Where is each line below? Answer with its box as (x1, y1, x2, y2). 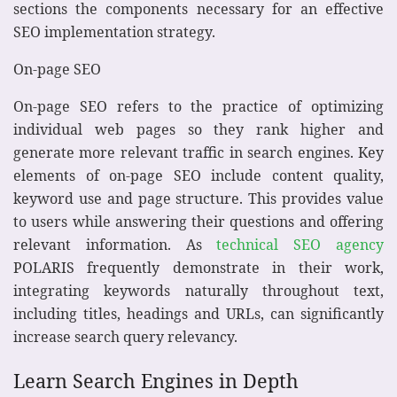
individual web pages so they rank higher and (13, 120, 384, 140)
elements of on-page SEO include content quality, (13, 166, 384, 186)
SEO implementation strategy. (13, 22, 215, 43)
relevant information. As (13, 235, 217, 255)
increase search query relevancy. (13, 327, 237, 347)
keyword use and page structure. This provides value (13, 189, 384, 209)
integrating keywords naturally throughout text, (13, 281, 384, 301)
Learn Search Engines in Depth (13, 367, 299, 393)
